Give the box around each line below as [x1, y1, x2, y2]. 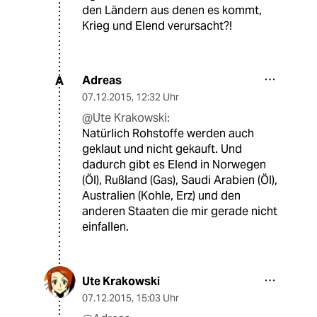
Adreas [82, 73, 122, 88]
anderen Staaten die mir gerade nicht [82, 204, 277, 219]
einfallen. [82, 219, 129, 235]
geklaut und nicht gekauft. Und [82, 142, 242, 157]
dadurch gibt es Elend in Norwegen [82, 157, 266, 173]
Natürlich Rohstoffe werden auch [82, 126, 254, 142]
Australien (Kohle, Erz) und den [82, 188, 241, 204]
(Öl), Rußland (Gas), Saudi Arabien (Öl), [82, 173, 277, 188]
